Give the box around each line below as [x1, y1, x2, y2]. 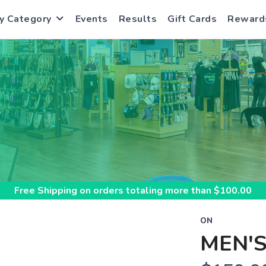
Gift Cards [167, 12, 217, 26]
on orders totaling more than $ [77, 184, 220, 197]
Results [118, 12, 157, 26]
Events [75, 12, 108, 26]
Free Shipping [14, 184, 77, 197]
